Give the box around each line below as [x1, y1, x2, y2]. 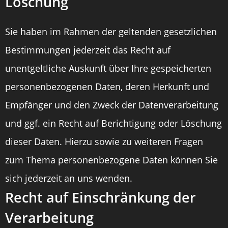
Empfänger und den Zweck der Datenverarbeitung [5, 99, 218, 111]
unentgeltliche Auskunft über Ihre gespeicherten [5, 62, 211, 74]
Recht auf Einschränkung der [5, 188, 196, 207]
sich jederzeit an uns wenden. [5, 172, 132, 184]
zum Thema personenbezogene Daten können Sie [5, 154, 218, 166]
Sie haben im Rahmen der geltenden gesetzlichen [5, 25, 217, 38]
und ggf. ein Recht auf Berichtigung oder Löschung [5, 117, 222, 129]
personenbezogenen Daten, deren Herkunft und [5, 80, 209, 93]
